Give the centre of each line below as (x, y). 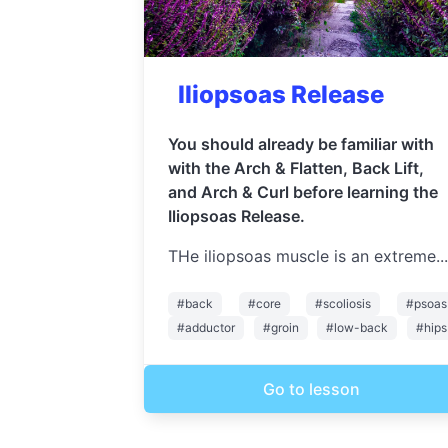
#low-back (357, 327)
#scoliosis (343, 303)
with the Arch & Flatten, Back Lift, (296, 167)
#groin (280, 327)
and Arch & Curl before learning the (303, 191)
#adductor (206, 327)
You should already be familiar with (301, 143)
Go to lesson (312, 388)
